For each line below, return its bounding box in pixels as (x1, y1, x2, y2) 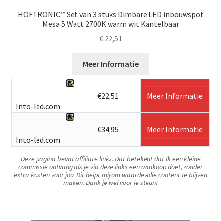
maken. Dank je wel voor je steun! (63, 178, 158, 187)
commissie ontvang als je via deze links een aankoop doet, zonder (18, 162, 203, 171)
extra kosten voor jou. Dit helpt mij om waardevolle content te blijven (14, 170, 207, 179)
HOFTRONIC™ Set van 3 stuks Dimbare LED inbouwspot (17, 9, 204, 19)
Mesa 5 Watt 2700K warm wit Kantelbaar (42, 18, 179, 29)
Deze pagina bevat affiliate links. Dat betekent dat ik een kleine (20, 154, 201, 163)
